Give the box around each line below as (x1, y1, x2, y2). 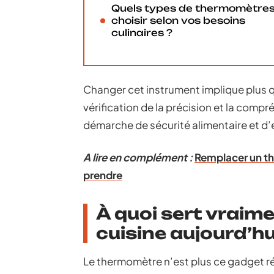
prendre (83, 168, 122, 182)
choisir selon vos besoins (111, 15, 245, 26)
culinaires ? (111, 27, 172, 39)
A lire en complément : (83, 150, 193, 164)
